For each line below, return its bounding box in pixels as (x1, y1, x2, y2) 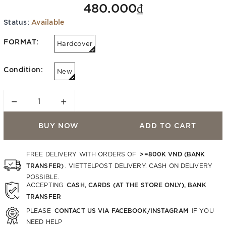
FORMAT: (4, 36, 39, 46)
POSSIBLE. (26, 173, 60, 180)
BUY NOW (38, 120, 79, 130)
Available (31, 17, 65, 26)
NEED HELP (26, 217, 63, 225)
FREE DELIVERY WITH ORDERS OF (26, 150, 139, 157)
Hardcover (57, 39, 93, 47)
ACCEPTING (26, 181, 66, 188)
